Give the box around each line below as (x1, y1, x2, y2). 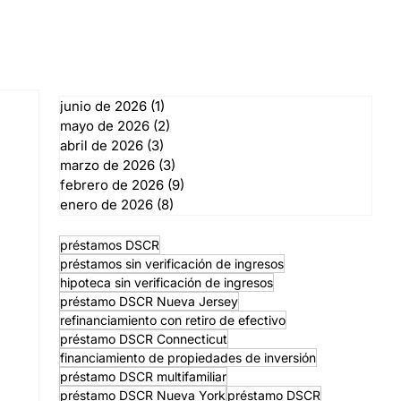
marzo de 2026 (59, 157, 155, 175)
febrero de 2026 (59, 176, 164, 194)
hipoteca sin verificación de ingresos (59, 274, 273, 290)
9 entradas (183, 176, 252, 194)
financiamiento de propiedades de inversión (59, 349, 316, 365)
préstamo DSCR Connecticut (59, 330, 227, 346)
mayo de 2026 (59, 117, 149, 135)
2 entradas (169, 117, 237, 135)
